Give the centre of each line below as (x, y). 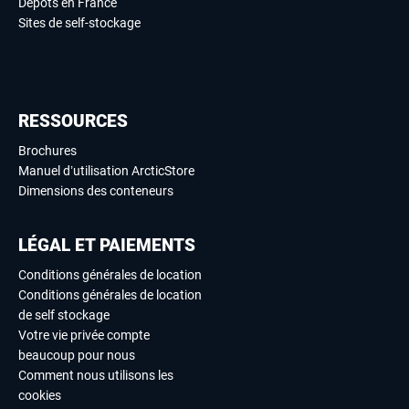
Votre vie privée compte (84, 336)
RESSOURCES (73, 121)
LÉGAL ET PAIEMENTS (107, 246)
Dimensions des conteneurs (96, 191)
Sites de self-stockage (79, 23)
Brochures (47, 151)
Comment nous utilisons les (96, 376)
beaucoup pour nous (77, 356)
